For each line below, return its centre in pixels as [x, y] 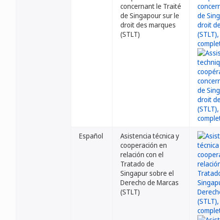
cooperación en [144, 145]
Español [91, 136]
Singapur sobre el [147, 173]
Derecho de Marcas [150, 182]
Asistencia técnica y [150, 136]
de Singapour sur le [150, 15]
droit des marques [148, 25]
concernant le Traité [151, 6]
